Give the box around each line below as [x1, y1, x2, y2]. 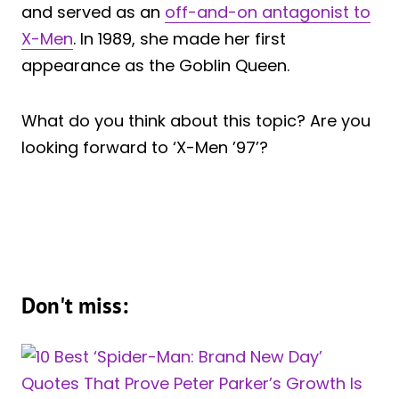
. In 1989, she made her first [73, 28, 286, 51]
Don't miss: [21, 291, 128, 321]
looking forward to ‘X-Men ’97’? [21, 136, 268, 159]
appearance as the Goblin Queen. [21, 54, 289, 77]
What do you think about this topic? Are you [21, 110, 370, 133]
